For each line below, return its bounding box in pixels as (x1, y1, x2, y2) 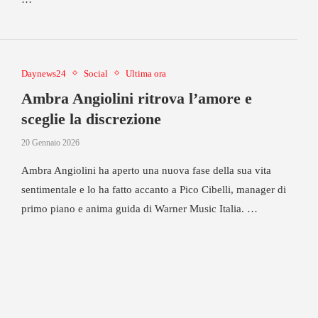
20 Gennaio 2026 (21, 137, 79, 148)
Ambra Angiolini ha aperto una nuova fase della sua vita (21, 164, 271, 176)
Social (83, 67, 108, 79)
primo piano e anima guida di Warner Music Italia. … (21, 202, 258, 214)
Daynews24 (21, 67, 66, 79)
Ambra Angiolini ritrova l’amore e (21, 89, 252, 107)
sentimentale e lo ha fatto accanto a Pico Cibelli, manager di (21, 183, 286, 195)
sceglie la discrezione (21, 109, 161, 128)
